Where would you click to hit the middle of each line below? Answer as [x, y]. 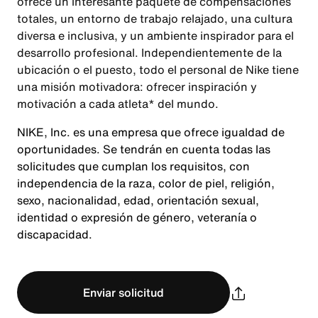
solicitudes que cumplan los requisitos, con [133, 166]
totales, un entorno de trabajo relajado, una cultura [155, 18]
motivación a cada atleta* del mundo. [118, 104]
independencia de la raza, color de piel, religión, [146, 183]
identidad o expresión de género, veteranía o [137, 217]
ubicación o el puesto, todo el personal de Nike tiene [158, 70]
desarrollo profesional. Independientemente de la [149, 53]
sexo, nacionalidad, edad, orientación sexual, [138, 200]
